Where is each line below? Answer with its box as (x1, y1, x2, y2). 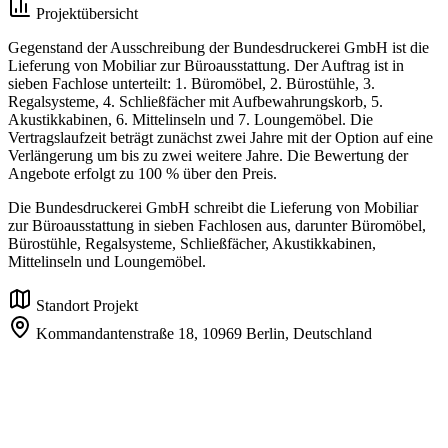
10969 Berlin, (202, 325, 289, 343)
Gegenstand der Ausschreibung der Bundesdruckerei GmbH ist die (8, 39, 429, 57)
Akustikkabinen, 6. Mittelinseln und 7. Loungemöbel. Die (8, 111, 373, 129)
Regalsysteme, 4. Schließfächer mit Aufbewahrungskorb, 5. (8, 93, 383, 111)
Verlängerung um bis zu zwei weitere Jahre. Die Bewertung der (8, 147, 408, 165)
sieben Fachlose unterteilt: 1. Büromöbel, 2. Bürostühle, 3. (8, 75, 375, 93)
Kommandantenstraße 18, (36, 325, 198, 343)
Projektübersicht (36, 5, 138, 23)
